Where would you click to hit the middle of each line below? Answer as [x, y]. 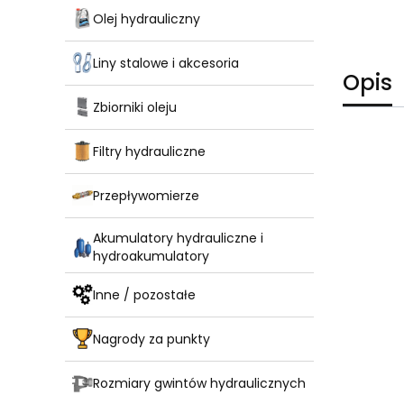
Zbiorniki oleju [135, 107]
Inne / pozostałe [144, 294]
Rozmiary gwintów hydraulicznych [199, 383]
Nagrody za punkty [151, 339]
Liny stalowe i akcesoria [166, 63]
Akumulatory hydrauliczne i [178, 239]
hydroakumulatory [151, 257]
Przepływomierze [146, 195]
